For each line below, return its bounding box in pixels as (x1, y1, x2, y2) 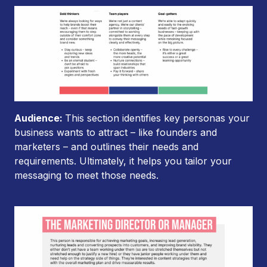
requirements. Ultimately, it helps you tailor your (14, 154, 232, 167)
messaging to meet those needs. (14, 169, 159, 181)
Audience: (14, 111, 65, 124)
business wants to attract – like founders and (14, 126, 217, 138)
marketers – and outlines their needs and (14, 140, 198, 153)
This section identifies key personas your (65, 111, 250, 124)
